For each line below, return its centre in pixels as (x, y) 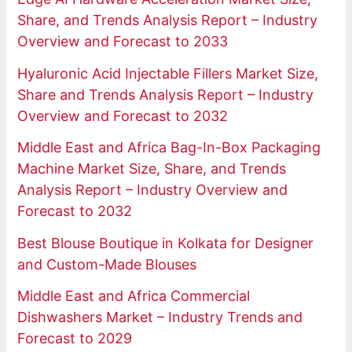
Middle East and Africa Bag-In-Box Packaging (169, 148)
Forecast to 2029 (75, 339)
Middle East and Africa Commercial (134, 296)
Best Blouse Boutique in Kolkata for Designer (166, 243)
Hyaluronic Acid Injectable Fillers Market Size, (168, 73)
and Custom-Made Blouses (107, 264)
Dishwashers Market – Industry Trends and (160, 317)
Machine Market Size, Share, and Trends (152, 169)
